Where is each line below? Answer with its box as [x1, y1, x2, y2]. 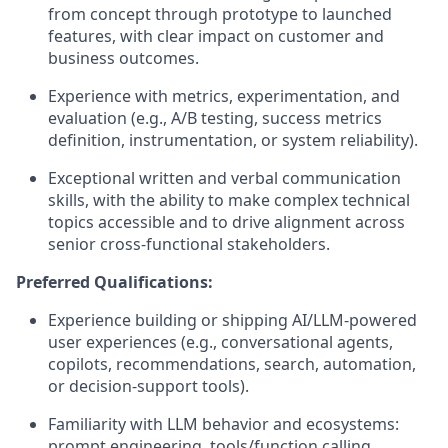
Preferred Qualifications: [16, 270, 213, 293]
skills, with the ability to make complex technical [48, 188, 410, 211]
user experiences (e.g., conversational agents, [48, 330, 393, 353]
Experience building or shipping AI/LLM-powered [48, 308, 417, 331]
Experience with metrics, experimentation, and [48, 84, 400, 107]
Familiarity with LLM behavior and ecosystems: [48, 412, 399, 435]
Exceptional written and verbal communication [48, 166, 401, 189]
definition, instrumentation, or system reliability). [48, 128, 418, 151]
